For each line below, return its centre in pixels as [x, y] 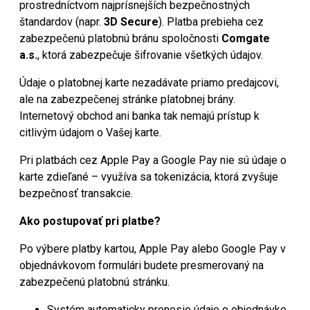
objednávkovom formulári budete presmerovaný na [142, 265]
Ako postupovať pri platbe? [90, 221]
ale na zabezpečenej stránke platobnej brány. [127, 99]
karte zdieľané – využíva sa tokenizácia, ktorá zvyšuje [149, 176]
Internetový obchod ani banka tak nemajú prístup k [139, 116]
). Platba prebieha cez [211, 21]
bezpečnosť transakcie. [76, 193]
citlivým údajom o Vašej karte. [90, 132]
